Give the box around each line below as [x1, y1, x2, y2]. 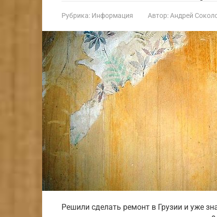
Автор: [148, 11, 169, 19]
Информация [92, 11, 133, 19]
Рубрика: [62, 11, 90, 19]
